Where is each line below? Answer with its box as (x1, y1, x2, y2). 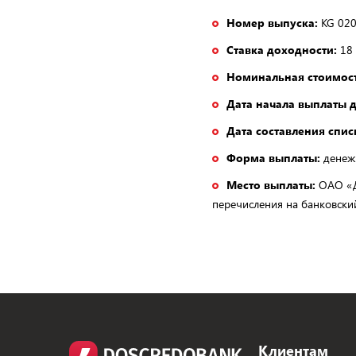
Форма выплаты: (226, 150, 323, 165)
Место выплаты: (226, 177, 315, 192)
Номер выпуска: (226, 15, 318, 30)
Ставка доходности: (226, 42, 337, 57)
